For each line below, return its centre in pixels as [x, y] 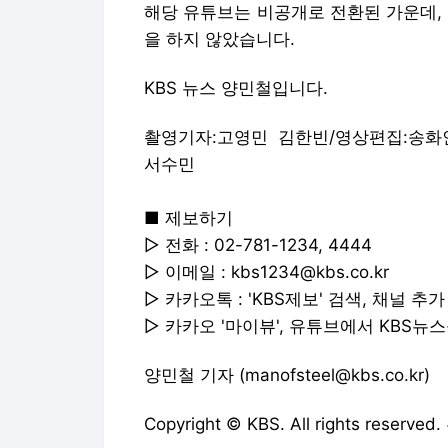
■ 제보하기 [188, 217]
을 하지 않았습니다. [219, 38]
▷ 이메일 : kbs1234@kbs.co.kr [266, 271]
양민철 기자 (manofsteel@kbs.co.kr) [287, 374]
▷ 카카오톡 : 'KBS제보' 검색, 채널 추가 [294, 298]
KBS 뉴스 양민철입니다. [236, 87]
